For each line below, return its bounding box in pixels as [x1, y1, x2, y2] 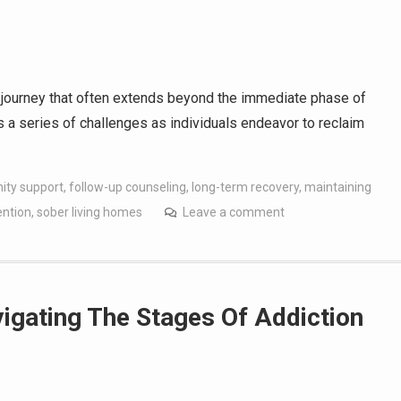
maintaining [304, 180, 371, 194]
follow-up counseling [69, 180, 186, 194]
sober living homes [37, 205, 142, 219]
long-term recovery [192, 180, 299, 194]
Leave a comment [183, 205, 285, 219]
